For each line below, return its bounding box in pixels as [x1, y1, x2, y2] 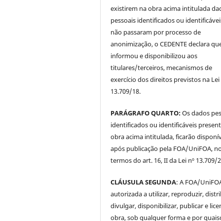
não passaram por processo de [110, 27, 201, 37]
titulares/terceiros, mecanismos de [110, 63, 213, 72]
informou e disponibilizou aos [110, 51, 198, 60]
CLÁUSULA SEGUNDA [110, 177, 177, 186]
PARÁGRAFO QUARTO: [110, 108, 181, 117]
